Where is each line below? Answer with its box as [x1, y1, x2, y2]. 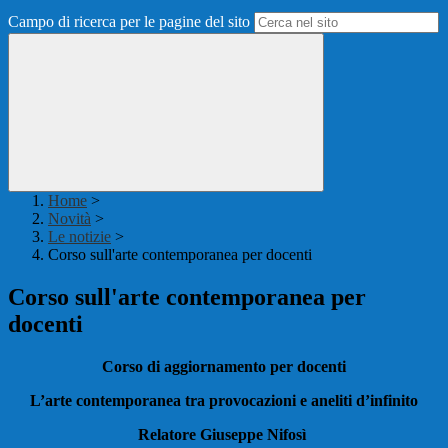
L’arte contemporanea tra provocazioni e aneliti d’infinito [30, 392, 418, 410]
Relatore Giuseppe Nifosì [138, 426, 310, 444]
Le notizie [48, 228, 111, 246]
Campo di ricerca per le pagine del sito [8, 13, 250, 31]
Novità [48, 210, 91, 228]
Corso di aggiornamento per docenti [102, 358, 346, 376]
